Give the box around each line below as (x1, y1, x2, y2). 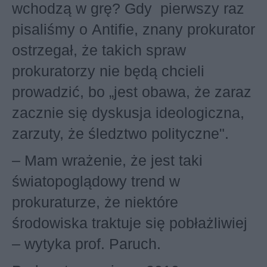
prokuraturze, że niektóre (12, 194, 178, 210)
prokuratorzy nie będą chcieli (12, 63, 204, 79)
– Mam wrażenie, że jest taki (12, 152, 203, 169)
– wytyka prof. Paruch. (12, 235, 161, 252)
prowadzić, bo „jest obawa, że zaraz (12, 83, 252, 100)
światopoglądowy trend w (12, 173, 180, 190)
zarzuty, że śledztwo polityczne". (12, 125, 229, 142)
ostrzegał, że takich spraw (12, 42, 186, 58)
